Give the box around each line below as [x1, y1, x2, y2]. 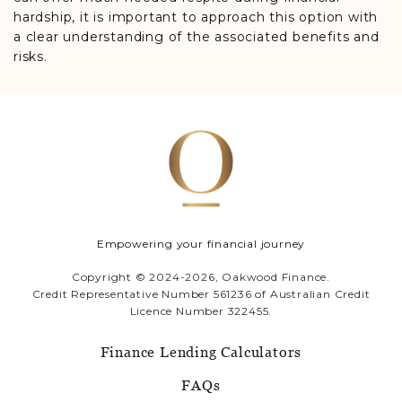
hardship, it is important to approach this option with [13, 9, 379, 25]
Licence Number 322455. [129, 304, 273, 318]
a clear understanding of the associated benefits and [13, 29, 380, 45]
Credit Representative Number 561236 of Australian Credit [31, 287, 371, 301]
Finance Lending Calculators [100, 344, 302, 360]
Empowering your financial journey [96, 237, 306, 250]
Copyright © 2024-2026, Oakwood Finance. [71, 270, 331, 284]
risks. [13, 48, 48, 65]
